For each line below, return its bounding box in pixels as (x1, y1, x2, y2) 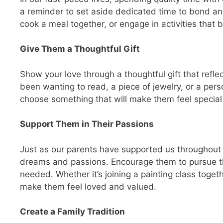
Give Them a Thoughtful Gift (20, 44, 140, 54)
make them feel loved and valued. (20, 181, 156, 192)
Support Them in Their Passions (20, 119, 154, 129)
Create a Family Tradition (20, 207, 125, 217)
